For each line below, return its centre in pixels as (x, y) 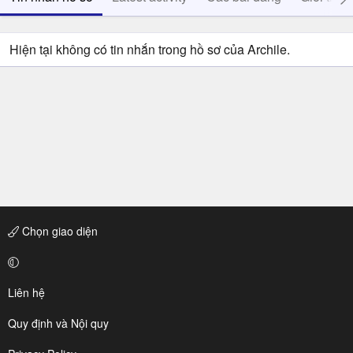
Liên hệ (26, 292)
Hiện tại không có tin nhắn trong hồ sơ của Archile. (150, 49)
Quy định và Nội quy (58, 323)
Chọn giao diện (58, 231)
